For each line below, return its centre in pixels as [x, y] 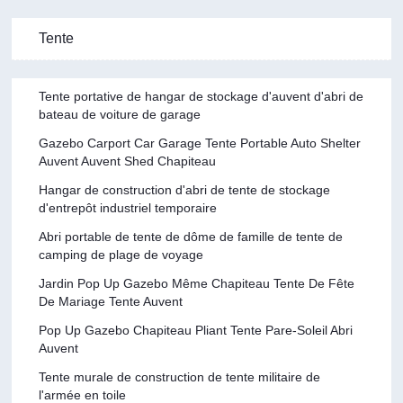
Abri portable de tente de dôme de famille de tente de [191, 236]
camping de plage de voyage [121, 254]
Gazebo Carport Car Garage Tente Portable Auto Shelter [200, 143]
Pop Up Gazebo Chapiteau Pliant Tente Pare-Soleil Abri [196, 330]
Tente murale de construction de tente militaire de [180, 376]
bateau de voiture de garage [120, 114]
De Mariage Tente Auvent [111, 301]
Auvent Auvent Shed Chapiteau [128, 161]
